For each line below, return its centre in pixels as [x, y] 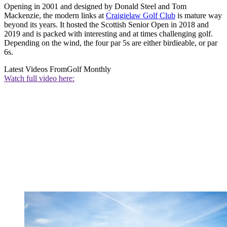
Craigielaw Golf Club [141, 15]
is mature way [199, 15]
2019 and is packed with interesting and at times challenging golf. [108, 34]
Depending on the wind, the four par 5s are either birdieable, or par [111, 43]
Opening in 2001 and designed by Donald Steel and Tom [95, 6]
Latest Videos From [35, 69]
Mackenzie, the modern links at [55, 15]
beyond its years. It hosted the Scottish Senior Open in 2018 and [106, 25]
